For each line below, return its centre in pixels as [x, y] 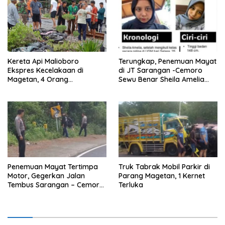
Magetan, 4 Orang [38, 79]
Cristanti [132, 88]
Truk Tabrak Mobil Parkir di [164, 166]
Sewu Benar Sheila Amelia [161, 79]
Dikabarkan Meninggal [45, 88]
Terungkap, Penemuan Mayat [167, 61]
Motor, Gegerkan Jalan [46, 176]
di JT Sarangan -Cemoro [160, 70]
